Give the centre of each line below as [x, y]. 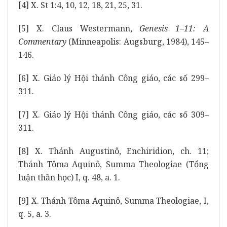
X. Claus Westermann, [84, 28]
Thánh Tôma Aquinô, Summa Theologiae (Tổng [113, 164]
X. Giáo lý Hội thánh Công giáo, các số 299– [119, 78]
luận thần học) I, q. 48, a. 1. [69, 177]
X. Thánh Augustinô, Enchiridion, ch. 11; [119, 151]
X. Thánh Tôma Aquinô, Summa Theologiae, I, [119, 200]
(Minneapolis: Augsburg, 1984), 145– [138, 41]
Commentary [42, 41]
